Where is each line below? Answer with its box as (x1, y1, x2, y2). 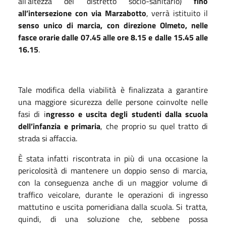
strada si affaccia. (18, 132, 79, 144)
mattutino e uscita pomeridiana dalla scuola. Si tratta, (18, 200, 208, 213)
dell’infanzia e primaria (18, 120, 101, 132)
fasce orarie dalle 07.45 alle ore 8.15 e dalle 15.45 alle (18, 31, 208, 43)
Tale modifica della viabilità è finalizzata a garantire (18, 83, 208, 96)
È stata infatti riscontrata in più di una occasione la (18, 152, 208, 164)
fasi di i (18, 107, 46, 120)
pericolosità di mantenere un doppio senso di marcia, (18, 164, 208, 177)
